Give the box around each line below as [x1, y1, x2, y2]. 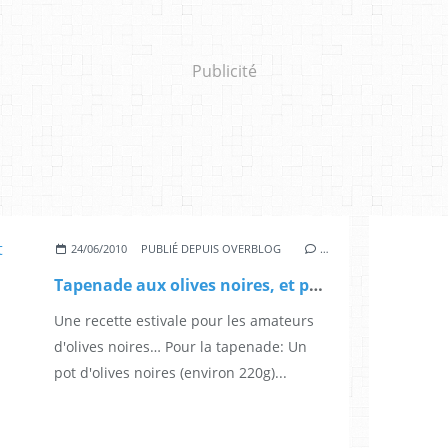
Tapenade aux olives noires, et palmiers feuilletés [309, 273, 323, 296]
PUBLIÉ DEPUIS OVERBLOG [141, 240, 282, 256]
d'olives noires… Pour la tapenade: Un [54, 336, 307, 356]
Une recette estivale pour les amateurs [54, 310, 314, 330]
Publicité [191, 59, 257, 82]
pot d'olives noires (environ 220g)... [54, 362, 287, 382]
